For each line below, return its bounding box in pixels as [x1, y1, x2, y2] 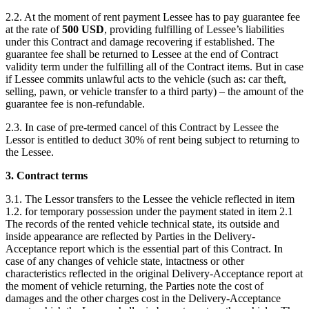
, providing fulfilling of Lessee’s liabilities [104, 23, 284, 35]
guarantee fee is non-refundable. [6, 97, 145, 110]
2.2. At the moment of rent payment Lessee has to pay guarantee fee [6, 10, 300, 23]
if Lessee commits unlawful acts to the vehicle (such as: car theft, [6, 72, 286, 85]
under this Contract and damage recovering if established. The [6, 35, 275, 48]
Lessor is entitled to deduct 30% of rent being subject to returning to [6, 133, 299, 146]
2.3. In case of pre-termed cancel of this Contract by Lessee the [6, 121, 279, 133]
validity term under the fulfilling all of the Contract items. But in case [6, 60, 303, 72]
